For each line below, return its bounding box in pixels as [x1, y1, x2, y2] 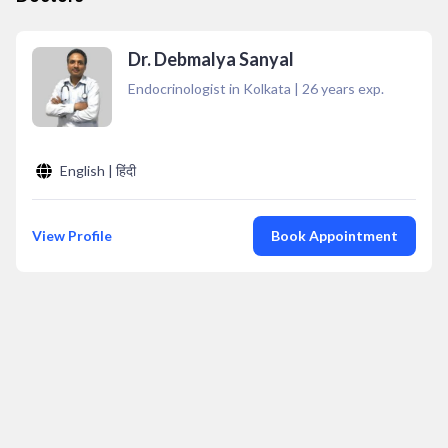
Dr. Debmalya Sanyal [128, 48, 294, 70]
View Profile [32, 227, 112, 244]
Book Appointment [271, 227, 398, 244]
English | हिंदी [60, 162, 136, 179]
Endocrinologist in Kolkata [128, 80, 291, 97]
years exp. [318, 80, 384, 97]
